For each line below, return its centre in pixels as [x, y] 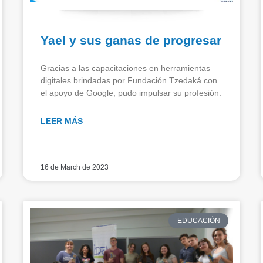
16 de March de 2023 [75, 167]
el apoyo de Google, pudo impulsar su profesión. [131, 92]
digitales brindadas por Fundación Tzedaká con [129, 80]
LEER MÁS [62, 121]
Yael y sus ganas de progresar [131, 40]
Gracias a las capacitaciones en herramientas [125, 68]
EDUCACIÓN [198, 220]
